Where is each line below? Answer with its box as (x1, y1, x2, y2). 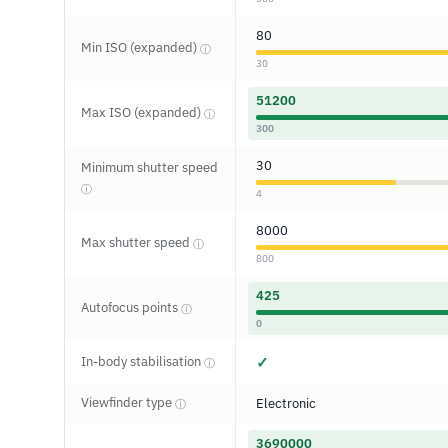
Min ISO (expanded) (81, 39, 200, 56)
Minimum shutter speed (81, 159, 218, 176)
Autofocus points (81, 299, 181, 316)
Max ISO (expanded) (81, 104, 204, 121)
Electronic (256, 395, 316, 412)
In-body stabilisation (81, 353, 204, 370)
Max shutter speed (81, 234, 193, 251)
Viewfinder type (81, 394, 175, 411)
